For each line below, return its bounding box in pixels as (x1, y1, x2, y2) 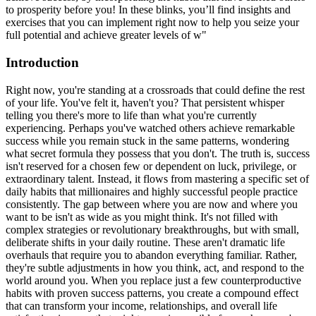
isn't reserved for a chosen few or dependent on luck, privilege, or (6, 159, 296, 172)
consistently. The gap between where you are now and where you (6, 197, 298, 210)
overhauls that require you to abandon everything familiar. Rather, (6, 248, 297, 261)
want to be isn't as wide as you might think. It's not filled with (6, 210, 278, 223)
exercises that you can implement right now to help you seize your (6, 16, 299, 29)
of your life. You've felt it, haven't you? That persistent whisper (6, 96, 284, 109)
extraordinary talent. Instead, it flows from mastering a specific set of (6, 172, 309, 185)
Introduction (6, 55, 79, 71)
